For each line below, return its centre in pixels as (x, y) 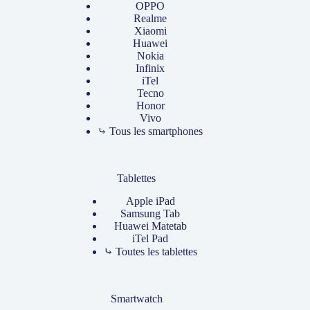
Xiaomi (150, 31)
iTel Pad (151, 238)
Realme (151, 19)
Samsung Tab (151, 213)
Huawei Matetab (150, 226)
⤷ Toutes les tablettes (150, 251)
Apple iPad (150, 201)
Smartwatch (136, 298)
